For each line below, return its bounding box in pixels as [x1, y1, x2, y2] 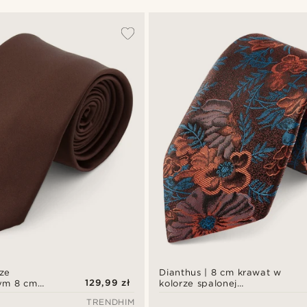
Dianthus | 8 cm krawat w [159, 267, 282, 278]
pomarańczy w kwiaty [159, 289, 265, 300]
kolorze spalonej [159, 278, 237, 289]
